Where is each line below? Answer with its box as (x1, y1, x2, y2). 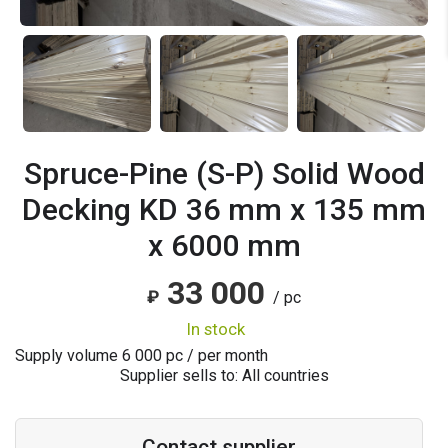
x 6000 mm (147, 228, 301, 264)
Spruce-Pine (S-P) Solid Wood (23, 156, 425, 192)
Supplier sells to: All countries (119, 365, 329, 385)
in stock (191, 318, 245, 339)
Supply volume (15, 345, 122, 365)
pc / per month (162, 345, 268, 365)
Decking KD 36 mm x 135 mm (22, 192, 426, 228)
